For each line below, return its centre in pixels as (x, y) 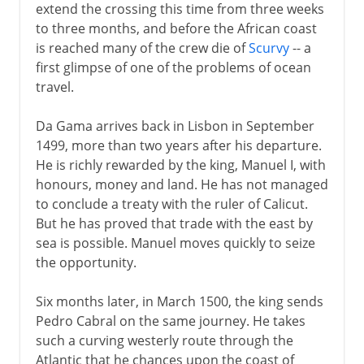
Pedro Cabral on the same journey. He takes (170, 321)
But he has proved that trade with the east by (174, 223)
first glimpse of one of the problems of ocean (173, 67)
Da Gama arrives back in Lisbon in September (175, 126)
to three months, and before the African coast (176, 28)
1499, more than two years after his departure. (178, 145)
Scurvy (269, 48)
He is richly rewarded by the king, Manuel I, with (180, 165)
